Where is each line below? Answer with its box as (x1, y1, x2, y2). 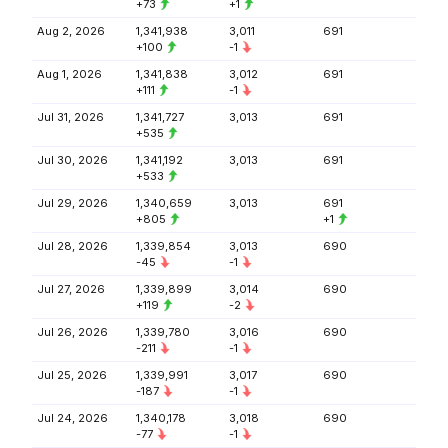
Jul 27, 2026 (37, 282, 105, 296)
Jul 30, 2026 (37, 153, 108, 167)
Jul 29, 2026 (37, 196, 108, 210)
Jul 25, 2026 (37, 368, 107, 382)
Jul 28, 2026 (37, 239, 108, 253)
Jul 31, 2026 (37, 110, 104, 124)
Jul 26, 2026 (37, 325, 108, 339)
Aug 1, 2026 (37, 67, 102, 81)
